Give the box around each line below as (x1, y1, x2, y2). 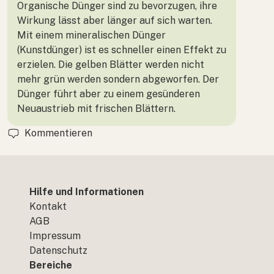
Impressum (29, 230, 81, 242)
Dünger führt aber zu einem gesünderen (17, 87, 200, 100)
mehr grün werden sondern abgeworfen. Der (17, 73, 219, 85)
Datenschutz (29, 245, 87, 256)
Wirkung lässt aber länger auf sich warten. (17, 14, 212, 26)
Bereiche (29, 259, 72, 271)
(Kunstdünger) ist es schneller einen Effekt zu (17, 43, 226, 56)
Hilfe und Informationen (29, 186, 144, 198)
